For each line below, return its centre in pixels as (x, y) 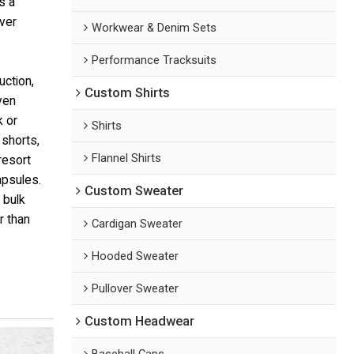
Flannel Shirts (127, 158)
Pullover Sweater (136, 288)
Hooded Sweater (136, 256)
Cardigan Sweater (137, 223)
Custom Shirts (128, 92)
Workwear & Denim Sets (154, 27)
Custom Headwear (140, 321)
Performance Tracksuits (154, 60)
